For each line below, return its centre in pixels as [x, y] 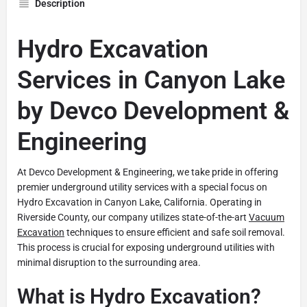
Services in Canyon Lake [151, 80]
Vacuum [267, 217]
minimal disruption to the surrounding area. [109, 262]
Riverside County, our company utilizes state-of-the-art [133, 217]
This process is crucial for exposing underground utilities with [146, 247]
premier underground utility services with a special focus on [142, 187]
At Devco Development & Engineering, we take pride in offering [148, 172]
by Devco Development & [153, 111]
